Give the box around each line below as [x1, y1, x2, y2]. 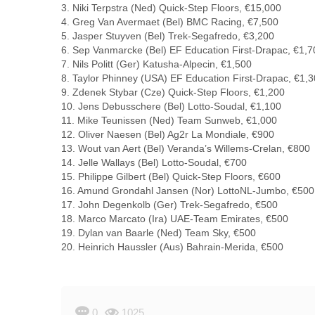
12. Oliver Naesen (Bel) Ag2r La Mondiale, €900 [61, 129, 274, 140]
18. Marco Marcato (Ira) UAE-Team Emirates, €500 [61, 213, 288, 224]
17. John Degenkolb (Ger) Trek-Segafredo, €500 [61, 199, 278, 210]
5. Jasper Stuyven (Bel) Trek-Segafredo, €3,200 [61, 30, 274, 41]
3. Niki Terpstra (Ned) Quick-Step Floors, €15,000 [61, 2, 281, 13]
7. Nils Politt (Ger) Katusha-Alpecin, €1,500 [61, 58, 252, 70]
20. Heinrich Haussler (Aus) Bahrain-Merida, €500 [61, 241, 283, 252]
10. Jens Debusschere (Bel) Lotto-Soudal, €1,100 [61, 101, 281, 112]
